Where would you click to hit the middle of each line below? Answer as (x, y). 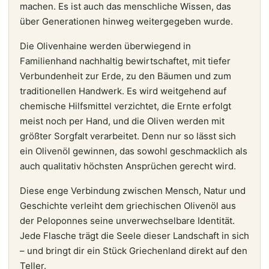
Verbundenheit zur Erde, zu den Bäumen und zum (125, 76)
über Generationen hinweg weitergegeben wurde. (128, 21)
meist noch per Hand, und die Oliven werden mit (122, 121)
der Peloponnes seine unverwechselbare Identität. (127, 220)
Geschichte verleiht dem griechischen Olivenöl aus (128, 205)
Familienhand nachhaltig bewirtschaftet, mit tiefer (125, 61)
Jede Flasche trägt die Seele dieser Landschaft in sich (134, 235)
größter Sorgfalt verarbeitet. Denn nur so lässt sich (128, 136)
